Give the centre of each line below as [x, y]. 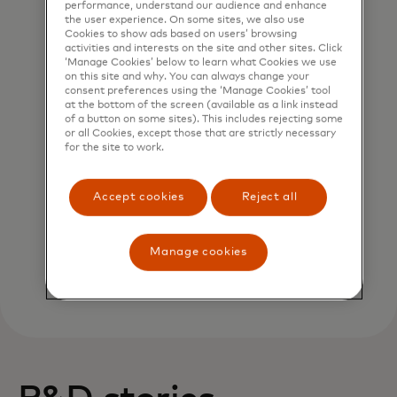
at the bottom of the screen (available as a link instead [202, 105]
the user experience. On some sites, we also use [185, 19]
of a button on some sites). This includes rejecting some [204, 119]
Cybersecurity [198, 48]
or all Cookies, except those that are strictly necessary [201, 133]
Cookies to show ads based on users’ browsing [181, 34]
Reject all [269, 197]
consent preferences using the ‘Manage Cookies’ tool [198, 90]
